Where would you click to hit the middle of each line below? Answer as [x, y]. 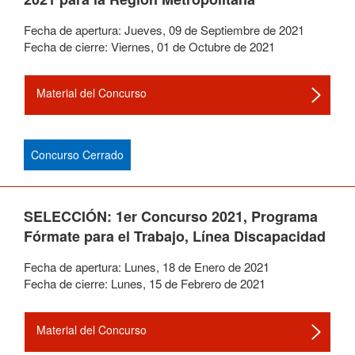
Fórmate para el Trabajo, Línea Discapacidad [175, 236]
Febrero [201, 283]
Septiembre [230, 30]
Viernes [131, 46]
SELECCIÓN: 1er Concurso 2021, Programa [171, 216]
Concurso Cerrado [77, 155]
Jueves [143, 30]
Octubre [210, 46]
